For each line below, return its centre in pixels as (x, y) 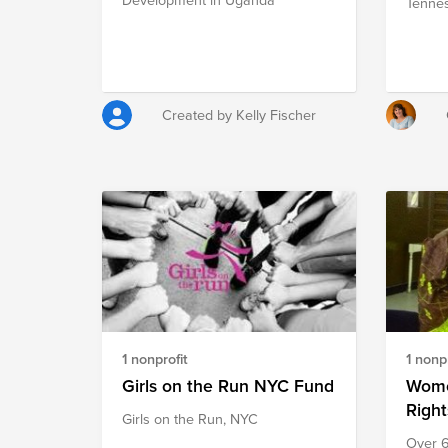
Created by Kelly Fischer (239, 114)
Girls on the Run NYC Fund (228, 385)
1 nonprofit (155, 358)
